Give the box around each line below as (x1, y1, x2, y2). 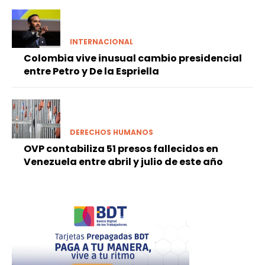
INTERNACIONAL (69, 37, 133, 47)
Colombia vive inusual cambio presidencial (24, 51, 242, 66)
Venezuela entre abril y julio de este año (24, 154, 223, 169)
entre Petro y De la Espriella (24, 64, 159, 79)
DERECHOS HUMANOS (69, 127, 153, 137)
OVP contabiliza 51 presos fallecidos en (24, 141, 218, 156)
